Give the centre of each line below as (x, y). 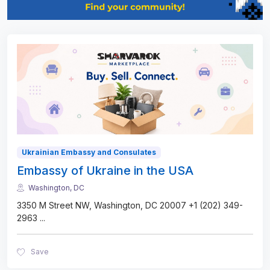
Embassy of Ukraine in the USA (105, 170)
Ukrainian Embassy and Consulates (89, 152)
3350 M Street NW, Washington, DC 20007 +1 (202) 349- (130, 206)
